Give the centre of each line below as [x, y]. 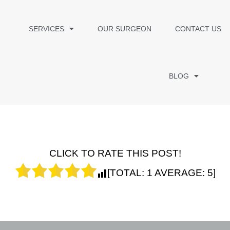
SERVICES [46, 29]
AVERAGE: [180, 173]
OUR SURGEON [124, 29]
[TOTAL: [127, 173]
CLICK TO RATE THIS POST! [115, 154]
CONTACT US [198, 29]
